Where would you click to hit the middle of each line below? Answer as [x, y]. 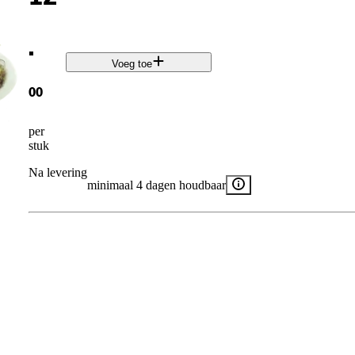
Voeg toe [132, 64]
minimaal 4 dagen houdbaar [156, 185]
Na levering [57, 172]
